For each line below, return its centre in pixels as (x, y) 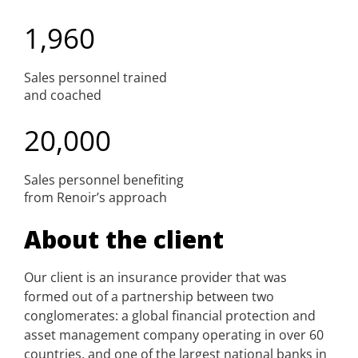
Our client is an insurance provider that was (155, 278)
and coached (63, 95)
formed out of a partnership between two (149, 297)
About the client (124, 240)
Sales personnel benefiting (104, 179)
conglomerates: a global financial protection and (170, 316)
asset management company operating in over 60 (174, 335)
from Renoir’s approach (95, 197)
